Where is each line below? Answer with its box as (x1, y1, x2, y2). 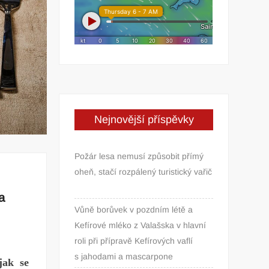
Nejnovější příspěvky (94, 113, 194, 125)
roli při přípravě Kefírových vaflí (74, 235, 193, 246)
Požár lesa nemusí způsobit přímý (74, 151, 204, 161)
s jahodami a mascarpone (74, 251, 174, 261)
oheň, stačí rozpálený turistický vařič (74, 166, 213, 177)
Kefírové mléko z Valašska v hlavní (74, 220, 207, 230)
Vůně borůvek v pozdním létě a (74, 204, 193, 214)
